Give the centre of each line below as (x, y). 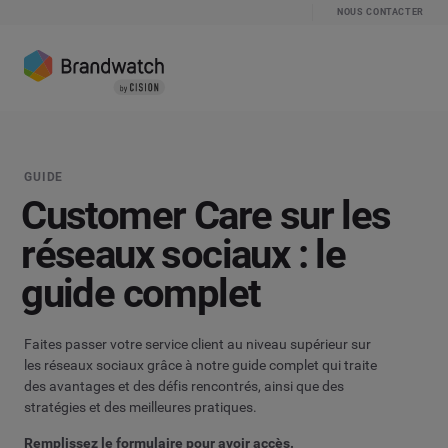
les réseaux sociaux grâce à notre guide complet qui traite (200, 364)
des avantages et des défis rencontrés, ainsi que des (184, 385)
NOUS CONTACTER (380, 12)
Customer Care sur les (206, 216)
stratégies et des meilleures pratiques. (140, 406)
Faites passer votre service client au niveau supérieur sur (197, 343)
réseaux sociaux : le (183, 255)
